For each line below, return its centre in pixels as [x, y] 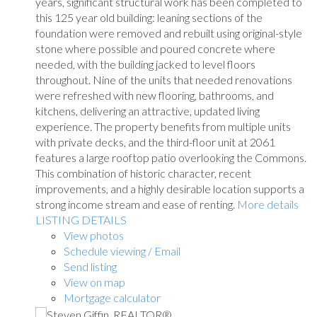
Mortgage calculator [112, 297]
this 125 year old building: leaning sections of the [149, 17]
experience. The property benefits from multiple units [163, 126]
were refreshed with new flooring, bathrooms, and [155, 95]
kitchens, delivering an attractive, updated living [148, 110]
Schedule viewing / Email [122, 250]
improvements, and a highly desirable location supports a [170, 188]
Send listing [90, 266]
